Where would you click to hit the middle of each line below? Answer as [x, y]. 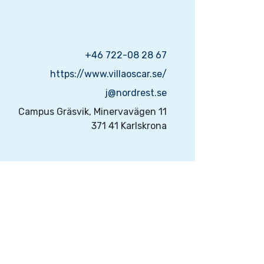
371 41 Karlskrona [129, 126]
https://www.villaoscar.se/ [108, 74]
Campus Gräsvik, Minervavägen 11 [93, 112]
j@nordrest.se [136, 93]
